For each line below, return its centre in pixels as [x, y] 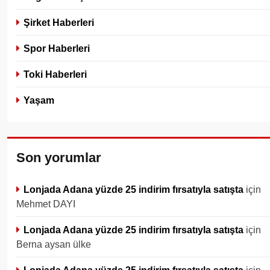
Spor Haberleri [57, 48]
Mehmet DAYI [46, 203]
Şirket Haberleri [59, 22]
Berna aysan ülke [54, 244]
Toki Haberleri [55, 74]
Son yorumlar [59, 157]
